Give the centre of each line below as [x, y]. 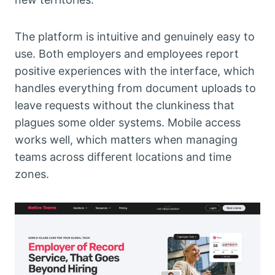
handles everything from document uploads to [135, 88]
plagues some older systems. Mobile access [128, 122]
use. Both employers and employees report [127, 53]
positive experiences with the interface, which [135, 71]
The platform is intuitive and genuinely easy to [135, 36]
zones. [32, 174]
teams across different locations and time [123, 157]
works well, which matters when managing [126, 139]
